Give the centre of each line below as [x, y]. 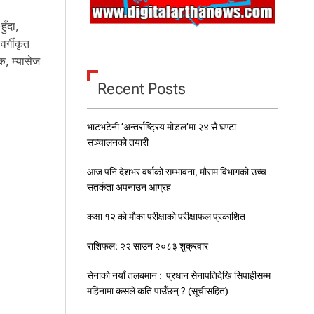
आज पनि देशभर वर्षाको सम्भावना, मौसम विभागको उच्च [176, 171]
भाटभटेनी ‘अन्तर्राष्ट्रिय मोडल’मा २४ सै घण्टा [161, 127]
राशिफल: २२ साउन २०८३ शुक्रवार [147, 246]
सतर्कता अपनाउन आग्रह [129, 187]
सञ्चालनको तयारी [117, 142]
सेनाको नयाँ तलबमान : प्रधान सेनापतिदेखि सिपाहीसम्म [178, 275]
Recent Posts [141, 88]
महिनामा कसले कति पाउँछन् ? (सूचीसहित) [157, 291]
